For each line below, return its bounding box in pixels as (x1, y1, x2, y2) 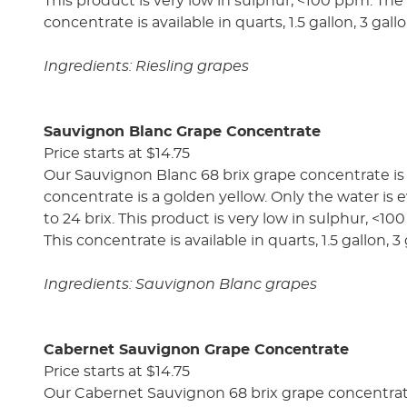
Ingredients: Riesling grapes (44, 58, 249, 74)
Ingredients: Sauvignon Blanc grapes (44, 276, 317, 292)
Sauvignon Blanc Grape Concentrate (44, 124, 321, 139)
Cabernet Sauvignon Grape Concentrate (44, 342, 349, 357)
